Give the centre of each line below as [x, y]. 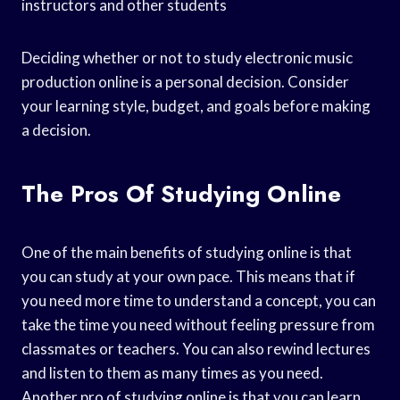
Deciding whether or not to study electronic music [187, 57]
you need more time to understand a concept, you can [199, 300]
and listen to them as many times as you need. [172, 372]
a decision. [56, 129]
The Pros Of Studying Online [181, 193]
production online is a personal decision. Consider [185, 81]
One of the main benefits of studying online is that [187, 252]
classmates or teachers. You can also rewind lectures [196, 348]
